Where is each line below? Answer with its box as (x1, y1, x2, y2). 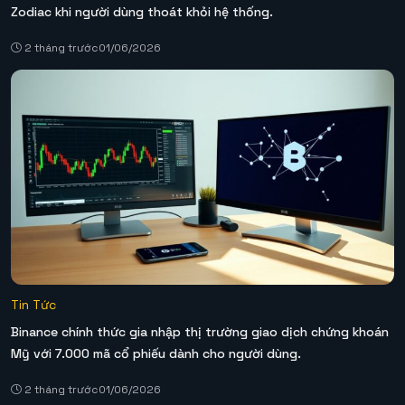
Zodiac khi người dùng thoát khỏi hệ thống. (11, 3, 273, 20)
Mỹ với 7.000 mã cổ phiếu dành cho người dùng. (11, 345, 301, 363)
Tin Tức (11, 297, 56, 314)
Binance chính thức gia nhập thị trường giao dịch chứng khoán (11, 324, 389, 341)
